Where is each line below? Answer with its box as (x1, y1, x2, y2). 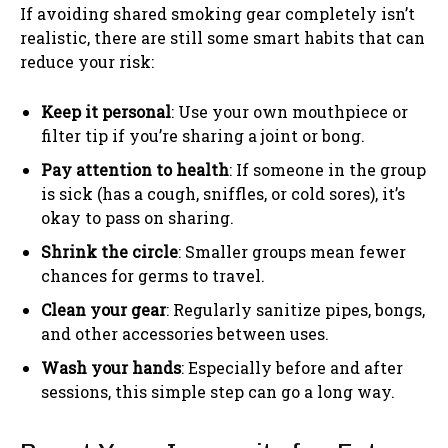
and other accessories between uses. (41, 322, 329, 344)
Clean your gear (41, 298, 166, 320)
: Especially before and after (181, 356, 403, 378)
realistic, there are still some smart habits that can (20, 26, 425, 48)
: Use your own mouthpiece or (171, 100, 408, 122)
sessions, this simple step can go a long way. (41, 380, 395, 402)
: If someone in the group (229, 158, 426, 180)
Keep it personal (41, 100, 171, 122)
